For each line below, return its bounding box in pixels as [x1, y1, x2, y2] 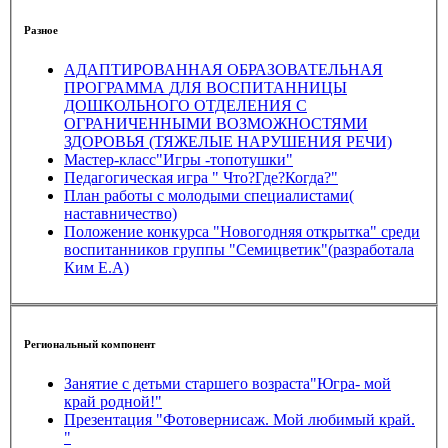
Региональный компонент [24, 337, 155, 350]
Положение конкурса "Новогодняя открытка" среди [64, 223, 420, 241]
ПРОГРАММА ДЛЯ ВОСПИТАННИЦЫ [64, 79, 169, 97]
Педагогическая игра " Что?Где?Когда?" [64, 169, 338, 187]
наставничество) [64, 205, 177, 223]
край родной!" [64, 392, 162, 410]
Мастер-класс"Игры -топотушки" [64, 151, 293, 169]
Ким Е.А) [64, 259, 129, 277]
